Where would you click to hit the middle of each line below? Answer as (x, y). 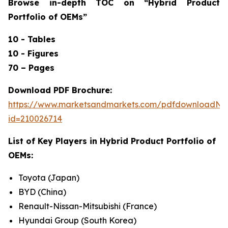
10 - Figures (33, 53)
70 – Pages (31, 68)
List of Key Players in (54, 141)
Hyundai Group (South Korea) (77, 220)
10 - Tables (32, 39)
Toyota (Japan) (49, 178)
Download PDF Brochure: (60, 90)
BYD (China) (42, 192)
